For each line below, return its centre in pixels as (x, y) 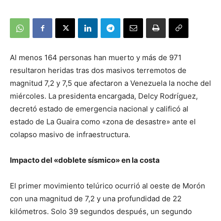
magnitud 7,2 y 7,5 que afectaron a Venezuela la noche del (110, 83)
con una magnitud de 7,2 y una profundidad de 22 (96, 199)
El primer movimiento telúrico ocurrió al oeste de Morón (108, 186)
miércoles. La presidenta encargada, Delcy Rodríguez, (104, 96)
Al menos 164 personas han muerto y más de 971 (96, 57)
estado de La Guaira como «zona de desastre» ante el (103, 122)
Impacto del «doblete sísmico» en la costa (85, 160)
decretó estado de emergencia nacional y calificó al (99, 109)
